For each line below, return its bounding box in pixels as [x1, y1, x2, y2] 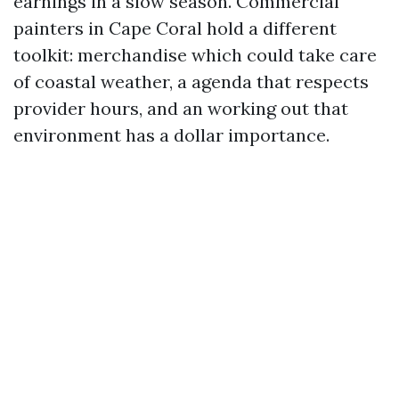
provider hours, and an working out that [13, 97, 348, 119]
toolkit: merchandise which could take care [13, 44, 377, 66]
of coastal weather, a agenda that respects [13, 70, 369, 93]
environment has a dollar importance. [13, 124, 330, 146]
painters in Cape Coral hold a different [13, 17, 337, 39]
